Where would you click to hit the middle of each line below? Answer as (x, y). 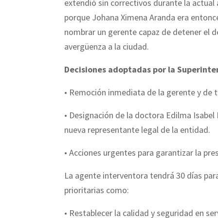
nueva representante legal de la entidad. (137, 130)
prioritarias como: (97, 190)
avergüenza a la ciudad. (107, 47)
